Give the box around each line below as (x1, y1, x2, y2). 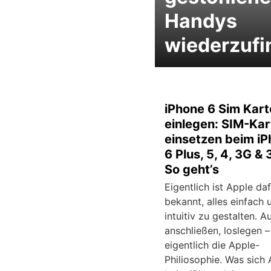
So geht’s (165, 162, 219, 177)
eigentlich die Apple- (165, 239, 260, 252)
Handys (165, 9, 237, 33)
